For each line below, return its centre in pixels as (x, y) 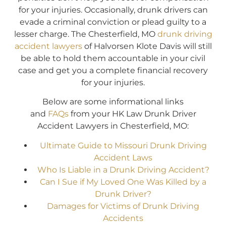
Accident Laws (123, 157)
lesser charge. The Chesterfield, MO (86, 34)
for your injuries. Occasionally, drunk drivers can (113, 10)
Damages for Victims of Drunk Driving (123, 206)
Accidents (123, 218)
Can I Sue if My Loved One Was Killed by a (123, 182)
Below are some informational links (113, 102)
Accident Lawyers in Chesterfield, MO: (113, 126)
